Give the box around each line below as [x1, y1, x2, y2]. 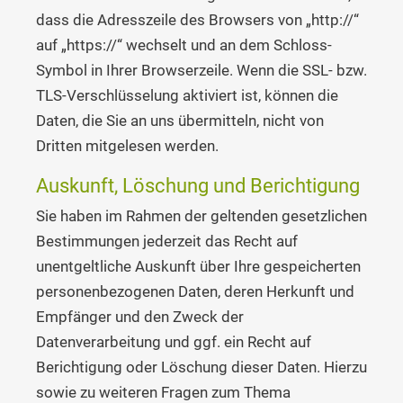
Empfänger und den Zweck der [36, 308, 244, 327]
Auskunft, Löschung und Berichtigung [36, 174, 360, 198]
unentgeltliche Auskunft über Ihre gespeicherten [36, 257, 361, 276]
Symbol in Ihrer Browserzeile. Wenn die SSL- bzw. [36, 61, 367, 80]
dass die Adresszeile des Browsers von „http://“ [36, 11, 359, 30]
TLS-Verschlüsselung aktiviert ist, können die [36, 86, 338, 105]
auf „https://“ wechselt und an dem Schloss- [36, 36, 332, 55]
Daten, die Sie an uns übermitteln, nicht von [36, 112, 324, 130]
